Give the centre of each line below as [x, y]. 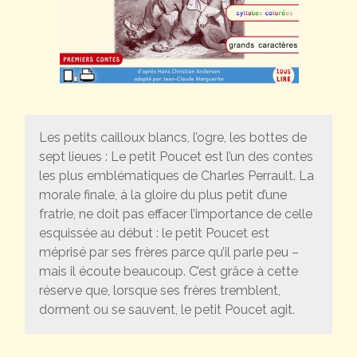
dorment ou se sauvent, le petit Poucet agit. [167, 310]
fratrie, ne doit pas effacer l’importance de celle [175, 214]
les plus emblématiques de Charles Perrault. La [176, 176]
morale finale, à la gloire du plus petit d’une [163, 195]
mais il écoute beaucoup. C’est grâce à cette [168, 272]
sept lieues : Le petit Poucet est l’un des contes [176, 157]
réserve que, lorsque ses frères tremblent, [159, 291]
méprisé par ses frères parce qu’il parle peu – [169, 253]
